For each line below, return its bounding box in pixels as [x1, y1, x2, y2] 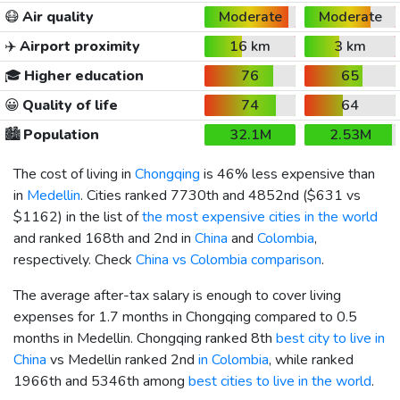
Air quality [19, 6, 94, 27]
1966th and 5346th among [13, 371, 188, 391]
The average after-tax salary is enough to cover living [13, 285, 341, 305]
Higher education [21, 65, 144, 86]
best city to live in [276, 328, 385, 348]
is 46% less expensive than [200, 163, 375, 184]
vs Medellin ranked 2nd [46, 349, 198, 370]
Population [20, 124, 99, 145]
